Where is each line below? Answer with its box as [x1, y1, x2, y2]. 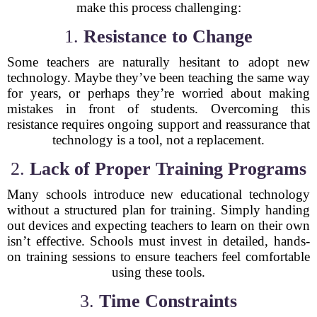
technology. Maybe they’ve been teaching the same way [7, 70, 310, 85]
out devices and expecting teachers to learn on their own [7, 218, 310, 233]
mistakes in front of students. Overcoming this [7, 101, 310, 116]
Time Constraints [99, 291, 237, 311]
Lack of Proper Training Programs [30, 158, 306, 179]
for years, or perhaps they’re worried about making [7, 86, 310, 100]
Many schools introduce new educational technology [7, 187, 310, 202]
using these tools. [112, 265, 205, 279]
